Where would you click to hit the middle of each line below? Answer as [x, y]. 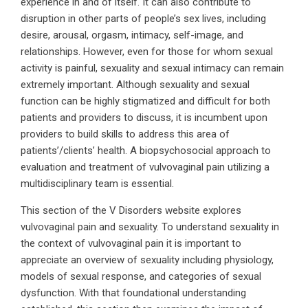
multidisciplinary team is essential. [97, 184]
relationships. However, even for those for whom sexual [147, 52]
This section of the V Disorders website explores [131, 210]
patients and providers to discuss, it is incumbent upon [144, 118]
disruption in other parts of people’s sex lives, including [143, 19]
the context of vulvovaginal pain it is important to [131, 243]
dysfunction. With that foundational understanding [133, 293]
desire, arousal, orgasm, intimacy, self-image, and [132, 35]
